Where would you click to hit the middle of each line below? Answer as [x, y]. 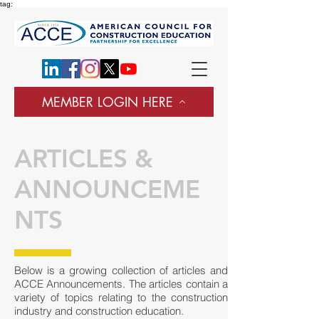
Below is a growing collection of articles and [121, 270]
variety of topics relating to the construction [121, 297]
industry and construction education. [99, 311]
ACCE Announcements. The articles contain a [121, 284]
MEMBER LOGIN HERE [108, 102]
